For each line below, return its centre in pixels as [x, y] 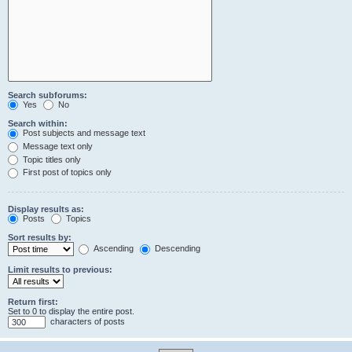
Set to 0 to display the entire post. [71, 312]
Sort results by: [40, 238]
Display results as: [46, 209]
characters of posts [86, 322]
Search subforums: [48, 95]
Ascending [112, 249]
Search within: [38, 124]
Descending [176, 249]
